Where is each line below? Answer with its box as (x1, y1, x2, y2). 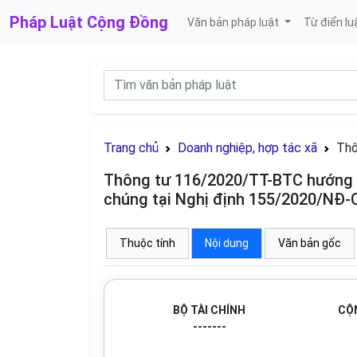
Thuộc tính (120, 237, 175, 249)
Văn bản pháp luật (187, 15, 281, 29)
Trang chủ (104, 140, 159, 155)
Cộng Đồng (87, 13, 168, 32)
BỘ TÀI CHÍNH (173, 304, 245, 316)
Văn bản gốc (278, 237, 341, 249)
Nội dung (205, 237, 249, 249)
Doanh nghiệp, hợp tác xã (178, 140, 317, 155)
